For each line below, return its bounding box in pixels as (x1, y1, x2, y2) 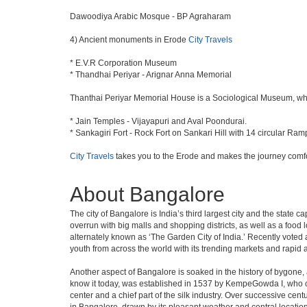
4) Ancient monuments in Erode (70, 35, 188, 45)
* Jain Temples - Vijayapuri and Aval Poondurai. (70, 116, 247, 126)
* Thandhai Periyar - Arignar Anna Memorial (70, 70, 232, 79)
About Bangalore (70, 183, 225, 206)
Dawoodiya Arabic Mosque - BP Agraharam (70, 12, 231, 21)
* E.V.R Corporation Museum (70, 58, 177, 68)
